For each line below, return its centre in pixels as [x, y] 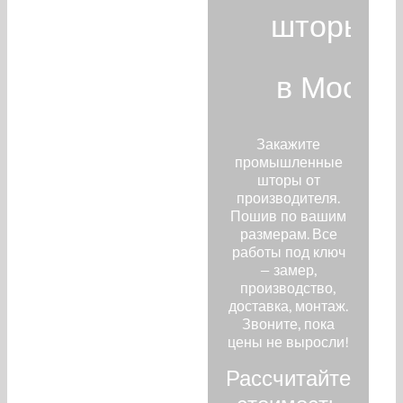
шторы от [288, 180]
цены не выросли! [289, 342]
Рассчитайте [289, 378]
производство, [289, 288]
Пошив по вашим [289, 216]
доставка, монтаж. [289, 306]
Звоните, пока [289, 324]
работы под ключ [288, 252]
